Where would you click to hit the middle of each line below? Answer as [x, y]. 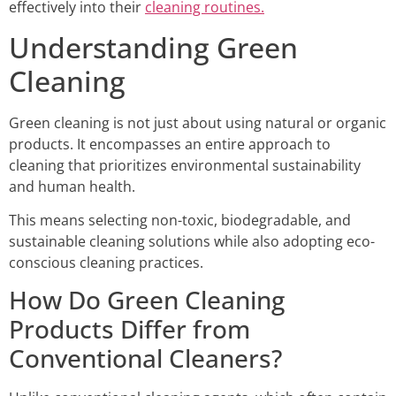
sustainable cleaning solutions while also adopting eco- [192, 241]
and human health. [72, 186]
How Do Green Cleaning [147, 300]
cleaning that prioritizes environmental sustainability [185, 165]
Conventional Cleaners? [145, 358]
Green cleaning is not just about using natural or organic [198, 122]
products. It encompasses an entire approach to [170, 144]
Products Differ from [129, 329]
